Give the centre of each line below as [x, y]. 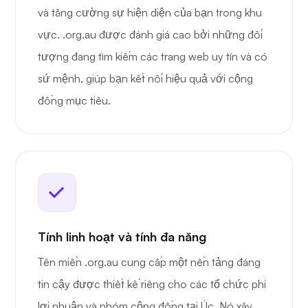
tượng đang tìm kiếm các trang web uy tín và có [153, 57]
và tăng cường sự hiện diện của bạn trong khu [150, 13]
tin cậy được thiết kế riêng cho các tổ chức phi [152, 284]
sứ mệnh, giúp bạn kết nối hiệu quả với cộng [145, 79]
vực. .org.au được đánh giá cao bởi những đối [150, 35]
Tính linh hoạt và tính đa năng [122, 237]
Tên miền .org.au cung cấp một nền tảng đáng [149, 262]
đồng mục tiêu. [74, 101]
